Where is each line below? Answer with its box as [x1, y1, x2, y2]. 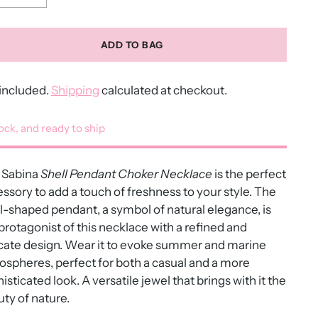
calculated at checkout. [99, 83, 227, 98]
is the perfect [214, 167, 286, 182]
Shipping [50, 83, 99, 98]
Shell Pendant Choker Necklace [38, 167, 212, 182]
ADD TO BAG [100, 38, 163, 50]
